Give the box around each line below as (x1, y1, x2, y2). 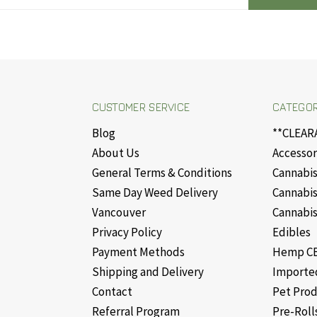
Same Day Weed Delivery (91, 185, 218, 201)
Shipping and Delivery (91, 264, 204, 280)
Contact (91, 284, 132, 300)
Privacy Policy (91, 224, 162, 241)
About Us (91, 145, 139, 161)
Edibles (272, 224, 311, 241)
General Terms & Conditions (91, 165, 232, 181)
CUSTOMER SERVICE (91, 101, 190, 114)
